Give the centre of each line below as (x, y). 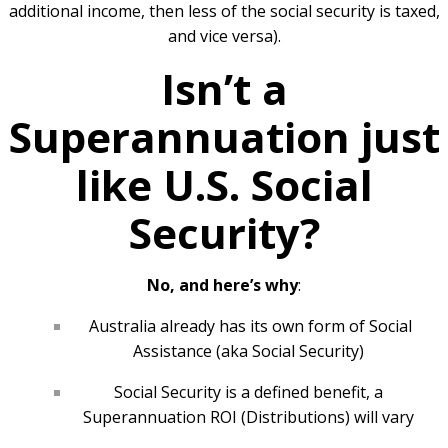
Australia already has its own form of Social (248, 325)
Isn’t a (224, 88)
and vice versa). (224, 35)
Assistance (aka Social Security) (248, 350)
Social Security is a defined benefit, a (248, 391)
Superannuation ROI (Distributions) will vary (248, 416)
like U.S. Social (224, 184)
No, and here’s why (222, 284)
